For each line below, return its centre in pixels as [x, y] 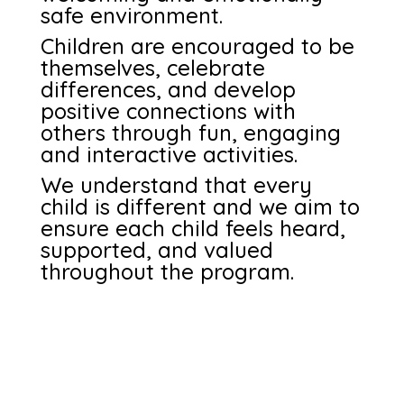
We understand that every [176, 185]
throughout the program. [167, 271]
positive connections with [168, 111]
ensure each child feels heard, [193, 228]
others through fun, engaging [190, 133]
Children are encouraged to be [197, 46]
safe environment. [131, 15]
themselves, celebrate [152, 68]
